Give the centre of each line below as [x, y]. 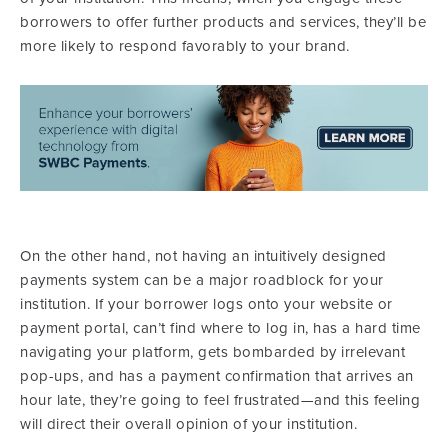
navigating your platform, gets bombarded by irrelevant [212, 352]
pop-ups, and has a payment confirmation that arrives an [217, 376]
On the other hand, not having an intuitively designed [203, 256]
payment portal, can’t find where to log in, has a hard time [220, 328]
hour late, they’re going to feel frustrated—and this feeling [220, 400]
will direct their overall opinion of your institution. [188, 424]
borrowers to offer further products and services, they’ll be [223, 22]
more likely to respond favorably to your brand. [185, 46]
